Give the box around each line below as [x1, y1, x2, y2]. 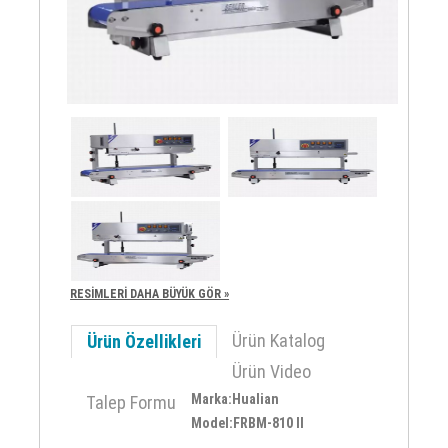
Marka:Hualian [191, 391, 280, 408]
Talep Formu [86, 392, 177, 414]
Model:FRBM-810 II [191, 415, 305, 432]
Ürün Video [232, 361, 312, 383]
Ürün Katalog [232, 330, 326, 352]
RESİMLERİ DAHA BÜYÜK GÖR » [70, 287, 230, 302]
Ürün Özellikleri [87, 331, 202, 353]
